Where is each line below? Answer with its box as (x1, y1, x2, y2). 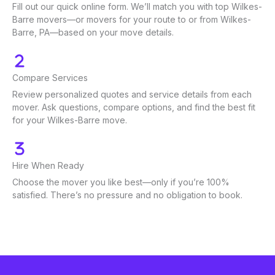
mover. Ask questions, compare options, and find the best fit (12, 102, 255, 113)
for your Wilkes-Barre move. (12, 115, 127, 126)
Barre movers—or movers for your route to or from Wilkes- (12, 14, 251, 25)
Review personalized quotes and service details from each (12, 89, 252, 100)
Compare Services (12, 72, 88, 83)
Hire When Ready (12, 160, 84, 171)
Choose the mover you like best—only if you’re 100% (12, 177, 230, 188)
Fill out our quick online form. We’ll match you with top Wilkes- (12, 1, 262, 12)
